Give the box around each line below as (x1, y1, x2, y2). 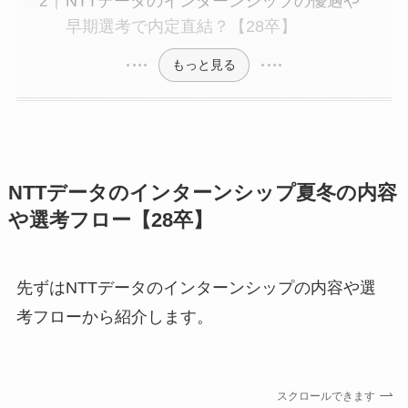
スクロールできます (277, 389, 376, 403)
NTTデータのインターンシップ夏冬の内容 (7, 181, 397, 204)
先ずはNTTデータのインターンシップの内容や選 (15, 278, 376, 297)
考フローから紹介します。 (15, 307, 213, 326)
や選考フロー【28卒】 (7, 209, 213, 231)
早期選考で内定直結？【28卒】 (65, 17, 297, 36)
